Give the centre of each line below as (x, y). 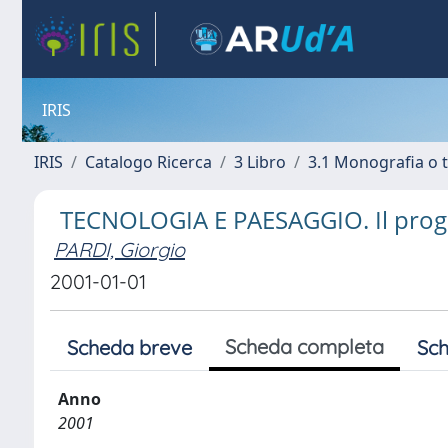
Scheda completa (304, 346)
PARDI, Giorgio (119, 249)
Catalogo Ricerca (148, 162)
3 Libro (260, 162)
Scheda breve (129, 347)
